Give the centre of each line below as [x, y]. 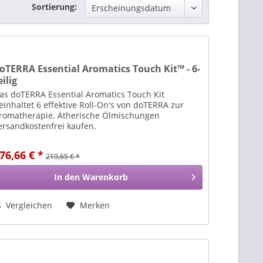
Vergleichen [28, 205]
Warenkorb [105, 177]
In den [67, 177]
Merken [95, 205]
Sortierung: [54, 7]
